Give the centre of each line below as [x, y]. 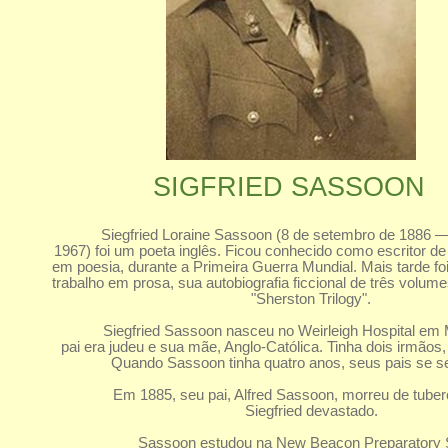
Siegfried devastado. [311, 411]
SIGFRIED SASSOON [288, 187]
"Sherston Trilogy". [311, 299]
